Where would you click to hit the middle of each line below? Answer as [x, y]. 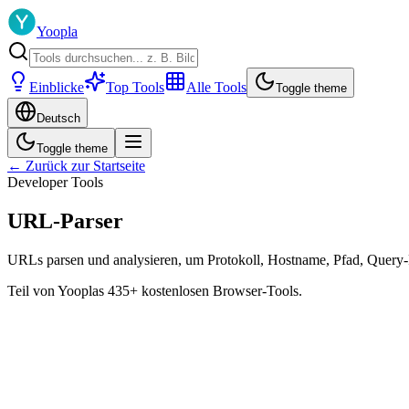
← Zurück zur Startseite [76, 166]
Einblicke [57, 87]
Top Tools [135, 87]
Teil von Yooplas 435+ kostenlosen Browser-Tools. [155, 290]
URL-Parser [65, 220]
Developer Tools [55, 182]
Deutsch [58, 118]
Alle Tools [216, 87]
